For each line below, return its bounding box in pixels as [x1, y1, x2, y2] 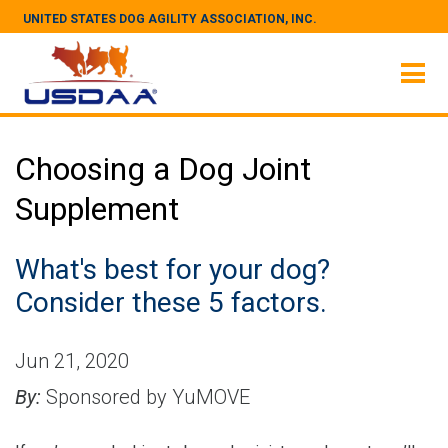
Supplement [15, 190, 179, 228]
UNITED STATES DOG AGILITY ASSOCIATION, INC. [23, 12, 317, 26]
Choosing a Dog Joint [15, 150, 311, 188]
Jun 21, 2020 [15, 349, 129, 373]
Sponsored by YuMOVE [41, 385, 250, 409]
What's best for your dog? [15, 253, 330, 286]
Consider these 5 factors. [15, 286, 327, 319]
